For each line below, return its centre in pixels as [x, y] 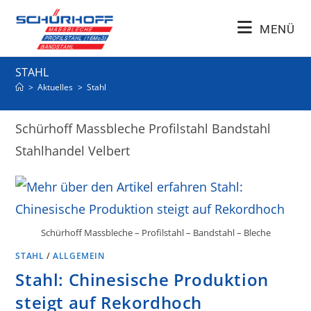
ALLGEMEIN [79, 255]
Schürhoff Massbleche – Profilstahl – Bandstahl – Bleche [155, 232]
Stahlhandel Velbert [73, 151]
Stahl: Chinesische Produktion [142, 279]
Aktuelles [55, 87]
